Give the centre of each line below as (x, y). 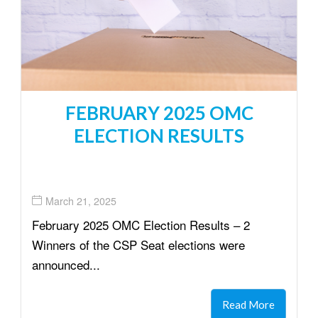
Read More (248, 305)
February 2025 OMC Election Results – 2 (141, 225)
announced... (66, 265)
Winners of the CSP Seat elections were (138, 245)
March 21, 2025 (81, 201)
